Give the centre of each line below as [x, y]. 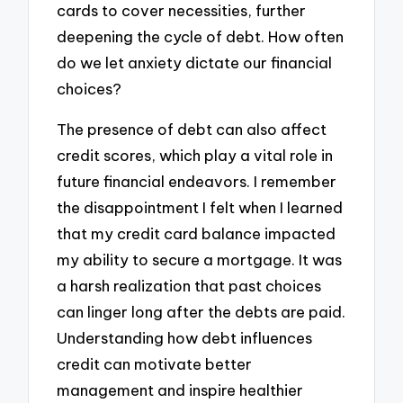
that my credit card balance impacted [197, 233]
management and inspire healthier [180, 390]
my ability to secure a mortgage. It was [200, 259]
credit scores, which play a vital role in [195, 155]
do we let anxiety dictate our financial [195, 63]
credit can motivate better [155, 363]
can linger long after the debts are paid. [201, 311]
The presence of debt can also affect [192, 129]
